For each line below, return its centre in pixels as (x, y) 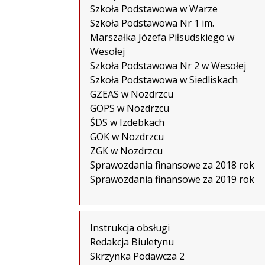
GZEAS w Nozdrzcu (132, 94)
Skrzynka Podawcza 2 (137, 256)
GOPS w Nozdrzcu (130, 108)
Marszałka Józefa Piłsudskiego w (162, 37)
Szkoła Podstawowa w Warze (154, 9)
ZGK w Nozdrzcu (126, 151)
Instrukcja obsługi (130, 227)
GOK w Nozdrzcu (127, 136)
